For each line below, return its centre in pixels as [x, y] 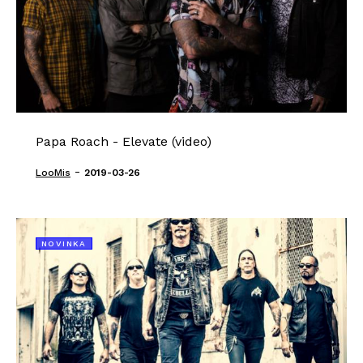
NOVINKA [64, 243]
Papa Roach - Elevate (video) [124, 141]
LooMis [53, 173]
